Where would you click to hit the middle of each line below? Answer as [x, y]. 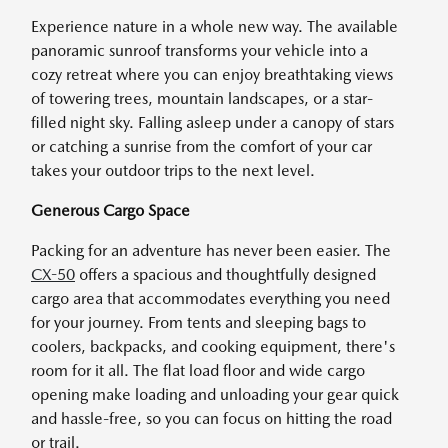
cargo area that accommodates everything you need [210, 298]
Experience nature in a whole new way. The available [214, 26]
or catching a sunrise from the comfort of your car [201, 146]
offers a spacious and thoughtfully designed [225, 274]
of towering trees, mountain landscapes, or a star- [202, 98]
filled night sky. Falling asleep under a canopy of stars [212, 122]
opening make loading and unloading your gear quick [215, 394]
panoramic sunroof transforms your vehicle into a [199, 50]
